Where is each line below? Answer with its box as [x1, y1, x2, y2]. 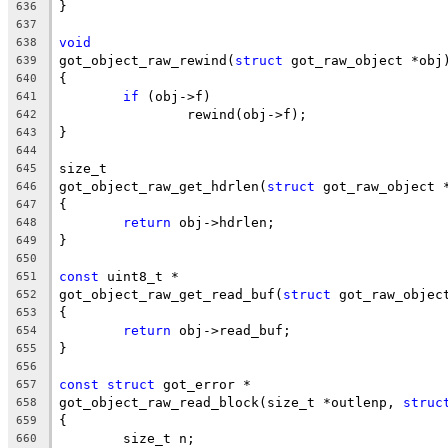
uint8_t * [99, 268, 179, 284]
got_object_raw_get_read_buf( [59, 286, 283, 302]
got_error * [155, 376, 251, 392]
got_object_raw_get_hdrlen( [59, 178, 267, 194]
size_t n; [123, 430, 195, 446]
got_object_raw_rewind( [59, 52, 235, 68]
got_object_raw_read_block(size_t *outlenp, [59, 394, 403, 410]
